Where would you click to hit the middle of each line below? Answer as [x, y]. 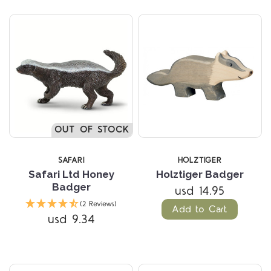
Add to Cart [200, 209]
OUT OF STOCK [92, 129]
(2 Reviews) [99, 204]
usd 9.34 [71, 219]
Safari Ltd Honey [71, 174]
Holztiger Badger [200, 174]
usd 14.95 [200, 191]
